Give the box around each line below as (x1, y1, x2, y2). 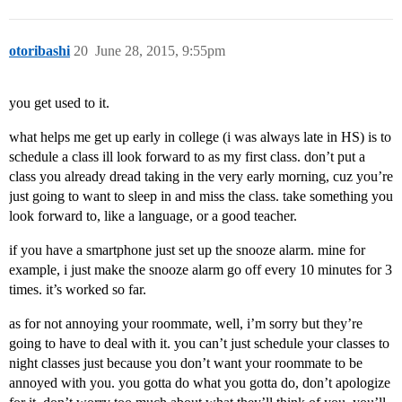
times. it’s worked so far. (9, 282, 146, 298)
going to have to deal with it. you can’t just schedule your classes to (9, 336, 389, 352)
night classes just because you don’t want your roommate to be (9, 355, 363, 371)
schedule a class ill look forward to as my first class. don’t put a (9, 149, 365, 165)
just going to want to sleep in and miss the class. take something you (9, 188, 393, 205)
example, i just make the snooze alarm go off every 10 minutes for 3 (9, 262, 392, 278)
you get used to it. (9, 95, 109, 111)
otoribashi (9, 43, 70, 59)
